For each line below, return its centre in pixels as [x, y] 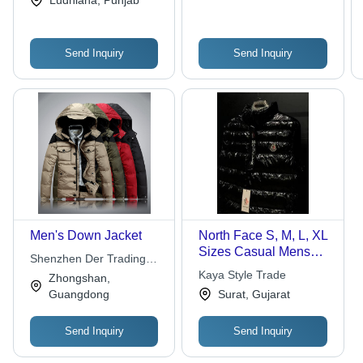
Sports [218, 301]
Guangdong [79, 295]
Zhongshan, [79, 278]
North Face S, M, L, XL [264, 236]
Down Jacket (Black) [258, 268]
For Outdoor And [247, 284]
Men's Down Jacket [86, 236]
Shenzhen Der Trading [88, 259]
